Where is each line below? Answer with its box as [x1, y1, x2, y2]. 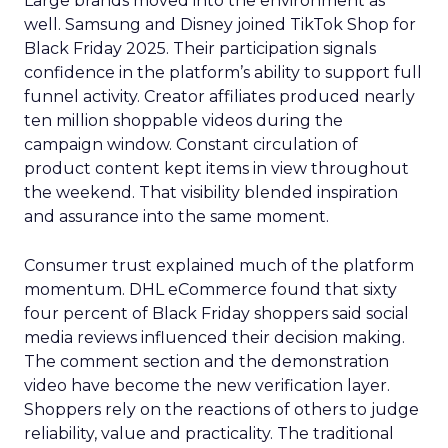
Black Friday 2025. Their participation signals [24, 39, 376, 58]
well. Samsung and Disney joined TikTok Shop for [24, 15, 416, 34]
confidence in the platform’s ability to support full [24, 63, 422, 82]
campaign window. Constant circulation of [24, 135, 358, 154]
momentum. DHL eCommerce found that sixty [24, 280, 397, 299]
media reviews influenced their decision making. [24, 328, 405, 347]
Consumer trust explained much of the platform [24, 256, 414, 275]
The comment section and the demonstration [24, 352, 389, 371]
